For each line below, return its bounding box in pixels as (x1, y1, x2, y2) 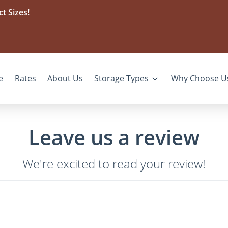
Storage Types (94, 73, 149, 84)
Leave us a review (28, 123, 200, 151)
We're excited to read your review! (22, 155, 206, 172)
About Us (47, 73, 83, 84)
